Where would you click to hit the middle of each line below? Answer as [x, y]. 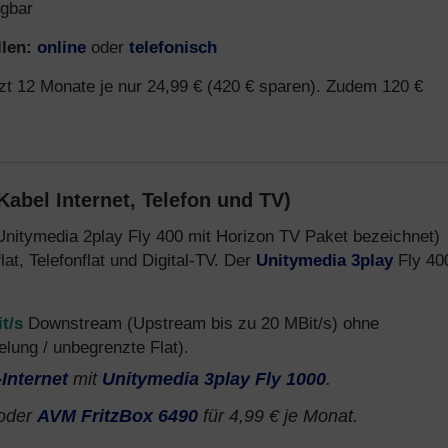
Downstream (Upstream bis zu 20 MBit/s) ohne [201, 323]
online [61, 47]
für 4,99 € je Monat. [278, 416]
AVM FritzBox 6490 [117, 416]
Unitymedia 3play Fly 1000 [214, 379]
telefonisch [173, 47]
